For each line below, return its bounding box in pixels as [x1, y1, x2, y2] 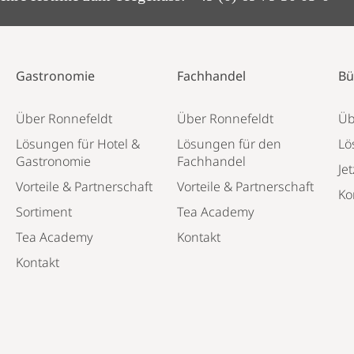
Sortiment [15, 203, 72, 220]
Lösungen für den [176, 135, 281, 153]
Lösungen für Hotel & [15, 135, 140, 153]
